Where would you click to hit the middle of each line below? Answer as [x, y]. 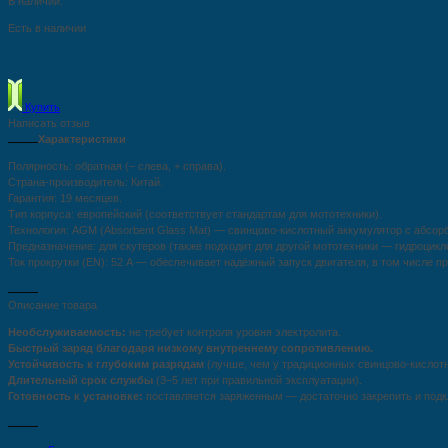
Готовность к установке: [75, 396]
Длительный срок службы [80, 380]
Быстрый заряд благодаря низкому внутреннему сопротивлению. [190, 348]
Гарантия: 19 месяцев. [65, 198]
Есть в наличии [47, 28]
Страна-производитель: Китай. [85, 182]
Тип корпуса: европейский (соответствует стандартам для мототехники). [195, 214]
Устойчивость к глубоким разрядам [106, 364]
